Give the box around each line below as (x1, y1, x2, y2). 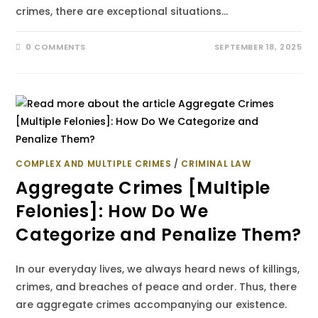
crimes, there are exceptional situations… (16, 4, 229, 18)
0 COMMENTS (26, 41, 87, 53)
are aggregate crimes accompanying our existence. (16, 297, 287, 312)
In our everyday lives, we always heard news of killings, (16, 262, 300, 276)
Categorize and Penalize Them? (16, 223, 302, 246)
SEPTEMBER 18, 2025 (214, 41, 302, 53)
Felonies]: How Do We (16, 199, 209, 223)
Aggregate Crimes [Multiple (16, 176, 271, 199)
